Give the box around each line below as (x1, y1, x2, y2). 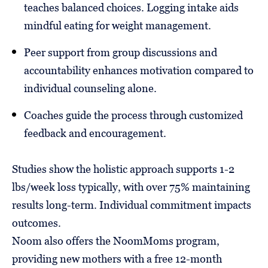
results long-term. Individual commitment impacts (12, 198, 251, 211)
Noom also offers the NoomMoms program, (12, 234, 220, 247)
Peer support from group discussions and (24, 45, 217, 59)
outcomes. (12, 216, 61, 229)
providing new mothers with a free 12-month (12, 252, 222, 265)
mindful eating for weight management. (24, 19, 211, 32)
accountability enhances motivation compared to (24, 63, 254, 77)
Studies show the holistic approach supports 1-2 (12, 162, 234, 175)
